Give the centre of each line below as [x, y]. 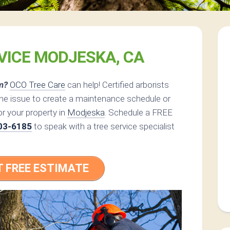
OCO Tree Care [37, 85]
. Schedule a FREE [139, 113]
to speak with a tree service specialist [103, 127]
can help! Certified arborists [117, 85]
